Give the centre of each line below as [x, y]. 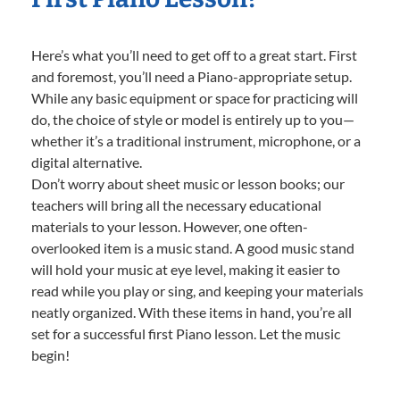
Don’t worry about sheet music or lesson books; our [188, 184]
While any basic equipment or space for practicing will [195, 98]
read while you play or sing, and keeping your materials [197, 291]
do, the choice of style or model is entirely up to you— [193, 120]
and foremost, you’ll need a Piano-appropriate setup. [192, 77]
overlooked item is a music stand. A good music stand [193, 248]
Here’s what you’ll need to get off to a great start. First [194, 55]
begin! [50, 355]
